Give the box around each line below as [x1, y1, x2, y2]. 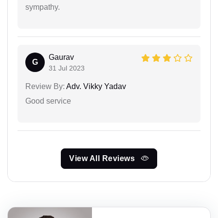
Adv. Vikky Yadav [65, 82, 126, 91]
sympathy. [25, 2, 60, 11]
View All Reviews [69, 154, 137, 163]
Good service [25, 96, 71, 105]
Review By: [25, 82, 65, 91]
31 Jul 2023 [49, 64, 85, 72]
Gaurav [49, 53, 74, 61]
